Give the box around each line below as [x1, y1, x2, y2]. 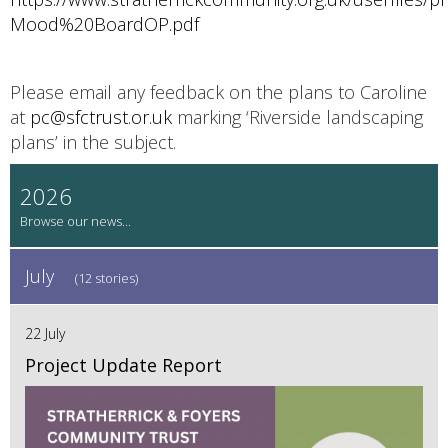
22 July [25, 324, 65, 344]
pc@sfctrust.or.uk [30, 105, 172, 130]
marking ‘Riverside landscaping [172, 105, 423, 130]
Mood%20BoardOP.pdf [10, 12, 199, 37]
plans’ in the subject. [10, 130, 176, 155]
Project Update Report [25, 353, 222, 378]
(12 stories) [75, 269, 138, 288]
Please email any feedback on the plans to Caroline [10, 80, 427, 105]
